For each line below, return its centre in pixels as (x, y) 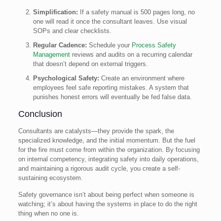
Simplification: (55, 12)
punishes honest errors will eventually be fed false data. (112, 97)
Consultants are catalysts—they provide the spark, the (96, 131)
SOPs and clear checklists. (72, 31)
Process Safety (154, 45)
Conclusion (40, 114)
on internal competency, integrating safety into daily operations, (108, 159)
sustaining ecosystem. (50, 178)
